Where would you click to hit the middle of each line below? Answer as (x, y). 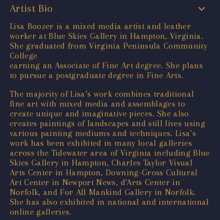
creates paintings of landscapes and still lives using (108, 123)
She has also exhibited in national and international (110, 202)
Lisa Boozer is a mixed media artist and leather (100, 26)
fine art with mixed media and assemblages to (97, 103)
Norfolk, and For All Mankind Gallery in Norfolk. (103, 192)
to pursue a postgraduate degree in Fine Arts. (97, 75)
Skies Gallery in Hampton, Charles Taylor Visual (101, 162)
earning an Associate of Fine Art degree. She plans (106, 65)
